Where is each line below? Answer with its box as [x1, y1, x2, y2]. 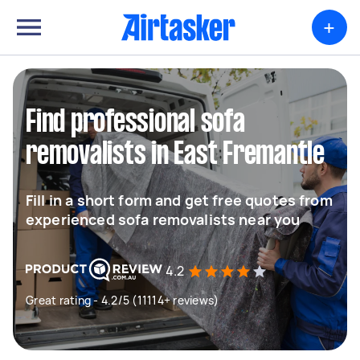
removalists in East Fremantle [26, 141, 325, 170]
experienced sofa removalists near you [26, 210, 301, 229]
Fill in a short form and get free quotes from [26, 190, 333, 210]
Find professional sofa [26, 108, 245, 137]
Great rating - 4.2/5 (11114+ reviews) [26, 292, 219, 308]
